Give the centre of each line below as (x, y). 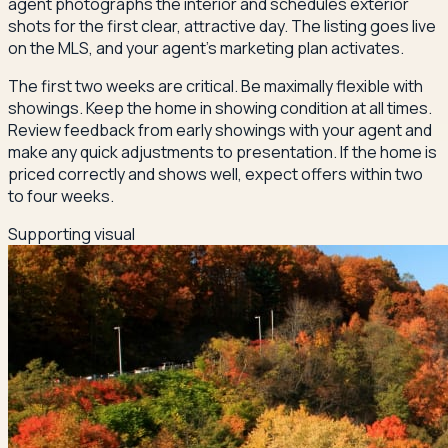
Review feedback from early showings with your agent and (220, 130)
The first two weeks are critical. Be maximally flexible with (215, 86)
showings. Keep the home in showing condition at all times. (220, 108)
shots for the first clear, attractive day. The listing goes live (222, 26)
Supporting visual (71, 234)
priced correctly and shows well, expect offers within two (215, 174)
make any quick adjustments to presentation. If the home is (222, 152)
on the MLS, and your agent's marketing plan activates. (206, 48)
